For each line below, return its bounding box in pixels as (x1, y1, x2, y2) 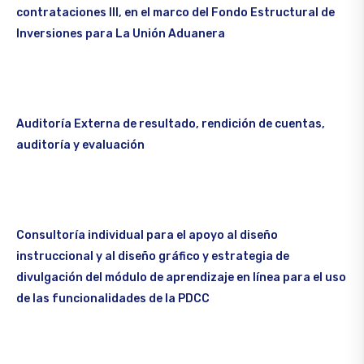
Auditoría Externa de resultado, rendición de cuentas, (16, 117, 325, 132)
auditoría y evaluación (16, 138, 145, 153)
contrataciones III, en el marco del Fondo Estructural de (16, 6, 335, 20)
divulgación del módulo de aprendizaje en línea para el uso (16, 271, 346, 285)
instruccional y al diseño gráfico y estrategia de (16, 249, 289, 264)
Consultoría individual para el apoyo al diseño (16, 228, 278, 243)
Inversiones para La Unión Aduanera (16, 27, 225, 41)
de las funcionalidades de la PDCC (16, 292, 210, 306)
